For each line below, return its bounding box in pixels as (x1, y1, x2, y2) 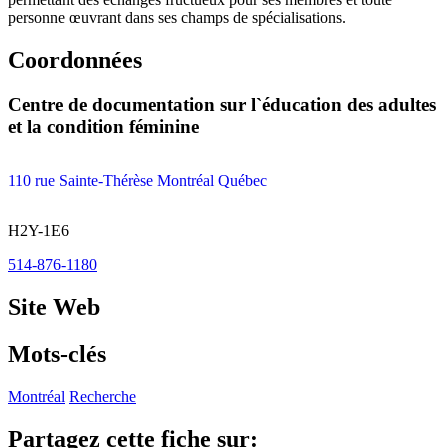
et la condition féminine (8, 115, 199, 137)
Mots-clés (8, 341, 106, 368)
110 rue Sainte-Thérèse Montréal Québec (8, 172, 267, 190)
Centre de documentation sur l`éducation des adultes (8, 93, 436, 115)
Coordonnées (8, 46, 142, 73)
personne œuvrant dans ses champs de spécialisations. (8, 8, 346, 26)
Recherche (69, 388, 136, 406)
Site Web (8, 294, 100, 321)
